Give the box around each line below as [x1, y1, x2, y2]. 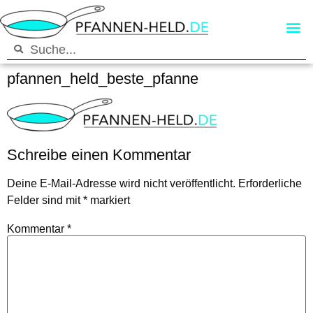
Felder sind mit [7, 193, 83, 207]
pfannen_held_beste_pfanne [7, 68, 198, 87]
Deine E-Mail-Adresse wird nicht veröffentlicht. [7, 176, 235, 190]
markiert [87, 193, 130, 207]
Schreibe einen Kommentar [7, 145, 191, 164]
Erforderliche [238, 176, 302, 190]
